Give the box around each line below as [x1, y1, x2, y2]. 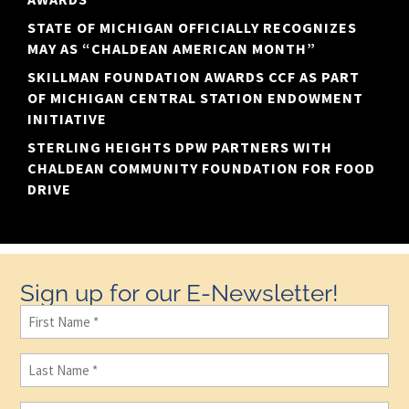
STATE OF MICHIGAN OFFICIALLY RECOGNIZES [27, 18, 357, 37]
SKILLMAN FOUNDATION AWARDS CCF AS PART [27, 68, 360, 87]
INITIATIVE [27, 110, 107, 129]
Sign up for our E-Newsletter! [20, 279, 340, 308]
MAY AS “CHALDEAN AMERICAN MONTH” [27, 39, 316, 58]
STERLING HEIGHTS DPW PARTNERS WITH [27, 138, 332, 157]
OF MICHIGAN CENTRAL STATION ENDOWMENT [27, 89, 363, 108]
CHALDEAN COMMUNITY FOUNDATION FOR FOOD [27, 159, 375, 178]
